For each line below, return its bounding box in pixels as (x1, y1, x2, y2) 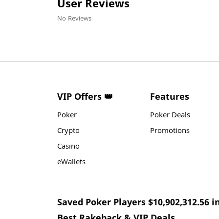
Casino (57, 141, 80, 153)
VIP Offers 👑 (57, 90, 113, 102)
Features (150, 90, 189, 102)
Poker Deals (150, 109, 190, 122)
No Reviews (57, 14, 91, 24)
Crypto (57, 125, 80, 138)
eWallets (57, 156, 86, 169)
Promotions (150, 125, 190, 138)
